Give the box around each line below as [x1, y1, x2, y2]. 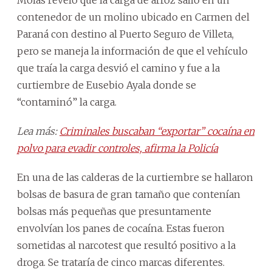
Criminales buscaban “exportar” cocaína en [59, 124, 254, 137]
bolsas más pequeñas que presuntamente [17, 205, 211, 217]
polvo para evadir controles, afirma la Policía [17, 141, 218, 154]
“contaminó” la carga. [17, 95, 117, 108]
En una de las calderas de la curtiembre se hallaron [17, 171, 253, 183]
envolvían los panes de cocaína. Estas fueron [17, 222, 225, 234]
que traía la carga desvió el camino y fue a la [17, 61, 220, 74]
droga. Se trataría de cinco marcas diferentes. [17, 256, 225, 268]
